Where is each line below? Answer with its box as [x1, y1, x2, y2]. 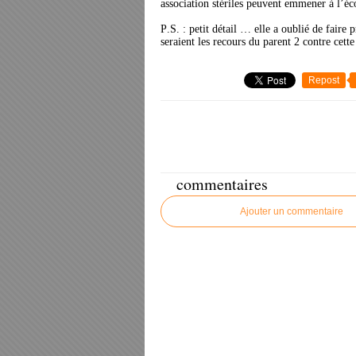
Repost [308, 75, 339, 86]
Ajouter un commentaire [240, 206, 343, 217]
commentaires [176, 173, 268, 195]
